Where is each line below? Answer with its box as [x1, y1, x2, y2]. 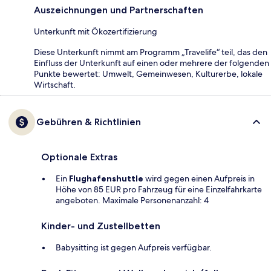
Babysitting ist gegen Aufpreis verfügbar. [56, 241, 212, 253]
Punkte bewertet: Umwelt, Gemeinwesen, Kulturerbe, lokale [34, 68, 263, 79]
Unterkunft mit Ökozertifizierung [34, 25, 157, 37]
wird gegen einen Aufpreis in [143, 172, 255, 184]
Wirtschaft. [34, 79, 76, 90]
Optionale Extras [41, 151, 117, 163]
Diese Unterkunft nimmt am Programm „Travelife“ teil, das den [34, 46, 267, 57]
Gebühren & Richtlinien [36, 116, 141, 128]
